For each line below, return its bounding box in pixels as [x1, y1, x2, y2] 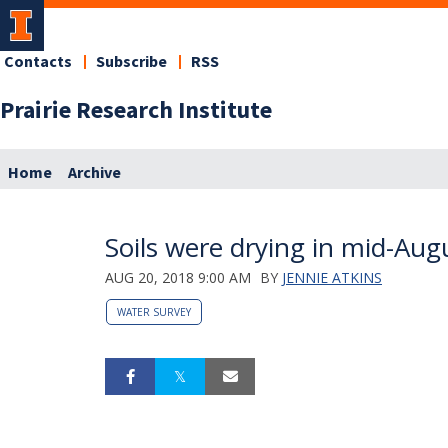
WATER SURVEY [117, 304, 191, 319]
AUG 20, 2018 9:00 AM [105, 267, 251, 287]
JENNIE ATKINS [282, 267, 382, 287]
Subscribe [96, 51, 167, 73]
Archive [68, 161, 121, 184]
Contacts [4, 51, 72, 73]
